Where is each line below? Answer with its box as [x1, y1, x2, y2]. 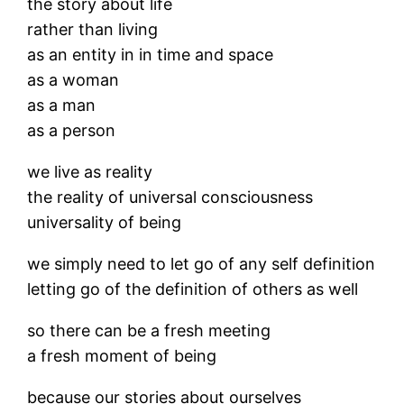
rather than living [27, 20, 159, 39]
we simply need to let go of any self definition [27, 254, 376, 273]
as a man [27, 96, 96, 115]
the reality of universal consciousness [27, 188, 314, 207]
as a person [27, 121, 116, 140]
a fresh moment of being [27, 346, 217, 365]
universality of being [27, 213, 182, 232]
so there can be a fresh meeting [27, 321, 271, 340]
